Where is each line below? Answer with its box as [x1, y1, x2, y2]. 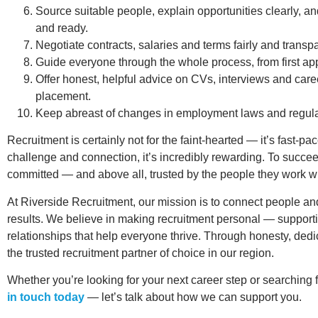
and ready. [35, 21, 88, 34]
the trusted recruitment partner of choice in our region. [7, 246, 274, 259]
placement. [35, 89, 91, 102]
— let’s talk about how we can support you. [84, 291, 302, 304]
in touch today [7, 291, 84, 304]
